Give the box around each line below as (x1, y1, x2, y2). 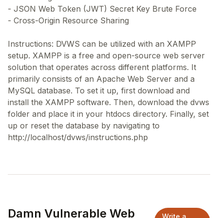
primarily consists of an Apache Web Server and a (8, 74, 195, 84)
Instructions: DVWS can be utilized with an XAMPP (8, 39, 196, 49)
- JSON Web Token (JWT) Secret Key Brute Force (8, 4, 197, 14)
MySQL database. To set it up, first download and (8, 86, 190, 95)
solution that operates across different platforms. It (8, 62, 196, 72)
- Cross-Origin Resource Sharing (8, 16, 129, 25)
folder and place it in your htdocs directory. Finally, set (8, 109, 209, 119)
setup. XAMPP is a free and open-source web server (8, 51, 205, 60)
